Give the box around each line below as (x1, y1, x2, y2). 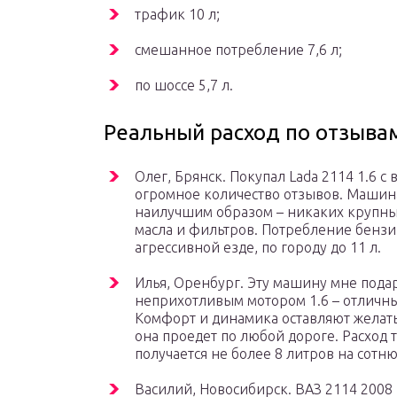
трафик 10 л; (135, 6, 220, 23)
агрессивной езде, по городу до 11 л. (135, 239, 381, 256)
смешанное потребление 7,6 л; (135, 42, 342, 58)
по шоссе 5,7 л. (135, 77, 233, 94)
